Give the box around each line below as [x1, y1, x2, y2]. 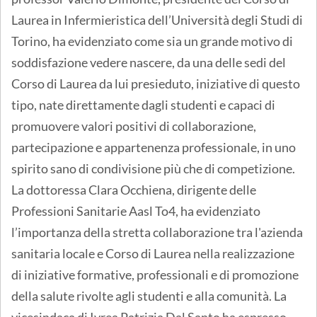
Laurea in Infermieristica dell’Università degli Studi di [11, 11, 303, 28]
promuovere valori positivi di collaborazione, [11, 117, 256, 134]
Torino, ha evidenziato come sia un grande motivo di [11, 33, 293, 49]
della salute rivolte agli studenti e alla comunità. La [11, 287, 287, 304]
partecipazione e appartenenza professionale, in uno [11, 139, 296, 155]
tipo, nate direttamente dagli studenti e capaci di [11, 96, 275, 113]
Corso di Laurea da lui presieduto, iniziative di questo [11, 75, 300, 91]
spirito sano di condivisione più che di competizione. [11, 160, 295, 176]
